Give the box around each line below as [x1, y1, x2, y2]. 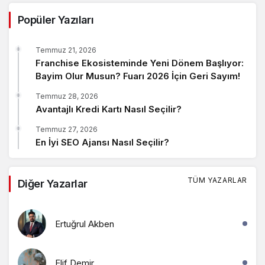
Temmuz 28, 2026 [35, 92, 98, 101]
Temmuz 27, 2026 [35, 125, 98, 134]
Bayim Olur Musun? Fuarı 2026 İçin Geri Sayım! [35, 70, 240, 82]
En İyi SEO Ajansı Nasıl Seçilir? [35, 137, 169, 148]
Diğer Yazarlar [18, 177, 88, 190]
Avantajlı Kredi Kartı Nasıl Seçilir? [35, 104, 182, 115]
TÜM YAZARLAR [187, 176, 247, 185]
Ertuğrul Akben [55, 218, 114, 230]
